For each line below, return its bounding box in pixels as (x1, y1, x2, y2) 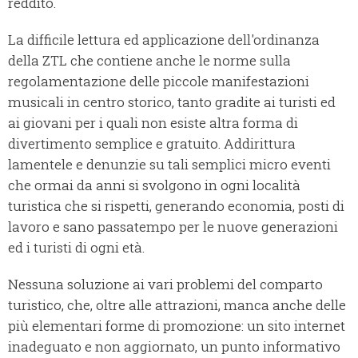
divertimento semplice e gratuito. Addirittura (8, 134, 296, 153)
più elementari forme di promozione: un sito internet (8, 316, 345, 336)
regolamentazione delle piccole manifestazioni (8, 72, 309, 91)
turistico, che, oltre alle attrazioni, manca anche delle (8, 296, 346, 315)
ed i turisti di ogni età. (8, 238, 145, 257)
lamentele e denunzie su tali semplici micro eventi (8, 155, 331, 174)
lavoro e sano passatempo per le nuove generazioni (8, 217, 338, 237)
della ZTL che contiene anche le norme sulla (8, 51, 291, 70)
